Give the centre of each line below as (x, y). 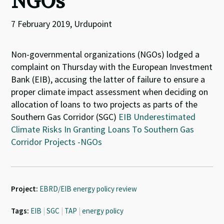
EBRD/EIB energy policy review (88, 189)
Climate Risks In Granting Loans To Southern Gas (103, 129)
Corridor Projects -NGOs (57, 142)
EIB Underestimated (157, 117)
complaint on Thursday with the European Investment (112, 67)
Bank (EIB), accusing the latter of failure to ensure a (108, 79)
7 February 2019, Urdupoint (62, 24)
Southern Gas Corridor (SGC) (65, 117)
